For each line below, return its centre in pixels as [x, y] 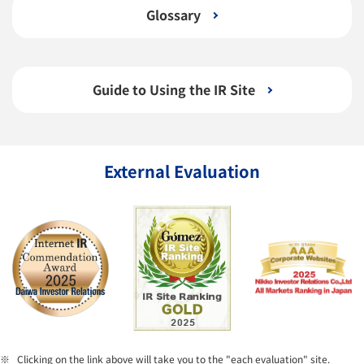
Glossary [173, 15]
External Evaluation [182, 171]
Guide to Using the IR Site [173, 90]
